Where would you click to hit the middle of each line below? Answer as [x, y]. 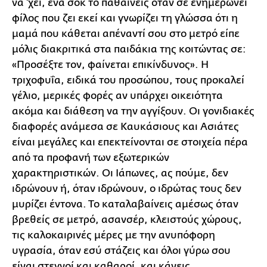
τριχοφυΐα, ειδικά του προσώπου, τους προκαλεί [128, 80]
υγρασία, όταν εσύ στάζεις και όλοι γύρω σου [121, 250]
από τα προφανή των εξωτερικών [91, 157]
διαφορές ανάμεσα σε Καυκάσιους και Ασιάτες [125, 126]
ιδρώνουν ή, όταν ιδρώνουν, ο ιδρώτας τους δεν [127, 188]
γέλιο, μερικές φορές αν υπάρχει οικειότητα [117, 95]
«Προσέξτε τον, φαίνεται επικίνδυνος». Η [110, 64]
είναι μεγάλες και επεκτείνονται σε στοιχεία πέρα [130, 142]
